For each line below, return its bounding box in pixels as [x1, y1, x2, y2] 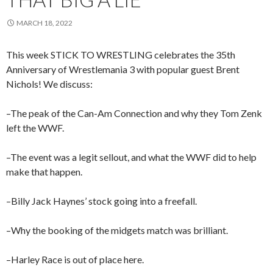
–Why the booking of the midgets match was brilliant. [6, 224, 228, 236]
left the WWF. [6, 122, 64, 134]
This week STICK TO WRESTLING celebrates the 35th [6, 49, 235, 61]
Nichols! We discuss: [6, 78, 93, 90]
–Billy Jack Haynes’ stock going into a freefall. [6, 195, 197, 207]
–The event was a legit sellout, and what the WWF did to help [6, 151, 257, 163]
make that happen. [6, 166, 82, 178]
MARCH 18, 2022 [16, 18, 73, 28]
